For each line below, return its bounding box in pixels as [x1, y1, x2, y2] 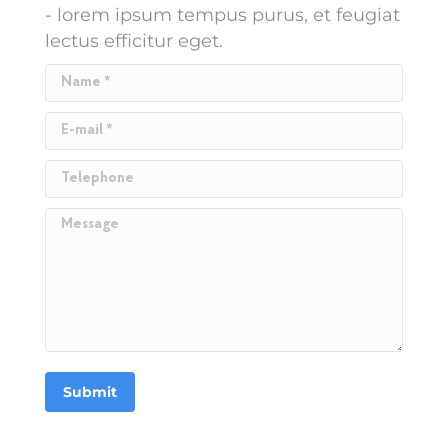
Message [45, 210, 125, 232]
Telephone [45, 162, 139, 184]
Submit [63, 383, 117, 401]
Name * [45, 66, 113, 88]
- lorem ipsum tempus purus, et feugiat [45, 4, 400, 26]
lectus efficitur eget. [45, 30, 223, 52]
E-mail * [45, 114, 116, 136]
